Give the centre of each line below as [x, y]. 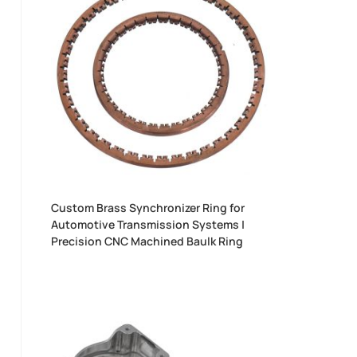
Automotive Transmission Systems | [148, 225]
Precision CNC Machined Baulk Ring [147, 241]
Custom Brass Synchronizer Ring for [148, 208]
